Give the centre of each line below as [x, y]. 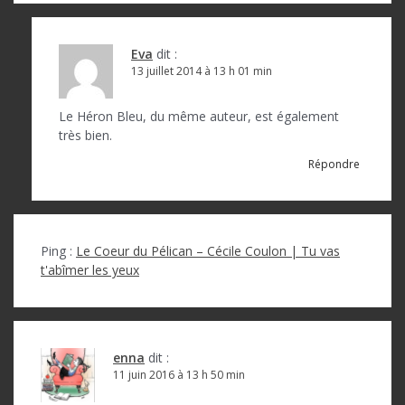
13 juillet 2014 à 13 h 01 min [202, 71]
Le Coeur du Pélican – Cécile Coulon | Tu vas [208, 250]
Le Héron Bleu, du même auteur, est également [199, 116]
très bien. [85, 135]
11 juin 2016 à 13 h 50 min [179, 374]
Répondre [334, 164]
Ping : [58, 250]
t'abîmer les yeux [90, 269]
